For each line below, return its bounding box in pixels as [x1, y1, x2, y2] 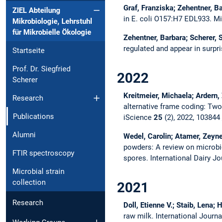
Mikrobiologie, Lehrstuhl [12, 16, 92, 26]
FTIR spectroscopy [12, 148, 74, 158]
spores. [123, 153, 150, 163]
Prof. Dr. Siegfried [12, 64, 70, 73]
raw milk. [123, 211, 156, 221]
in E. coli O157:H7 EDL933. [123, 14, 214, 23]
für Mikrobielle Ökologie [12, 27, 91, 37]
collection [12, 177, 46, 187]
